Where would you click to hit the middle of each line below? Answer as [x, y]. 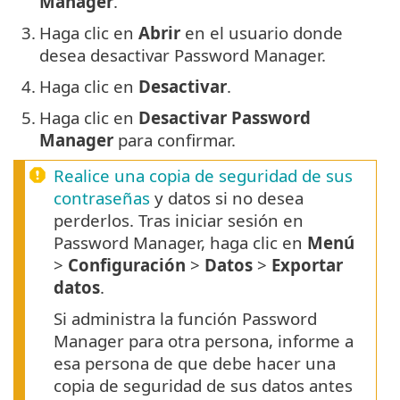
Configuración [127, 265]
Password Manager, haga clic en [180, 243]
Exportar [307, 265]
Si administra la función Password [185, 319]
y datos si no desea [227, 198]
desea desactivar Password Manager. [183, 55]
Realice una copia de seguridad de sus [203, 176]
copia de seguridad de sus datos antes [203, 386]
